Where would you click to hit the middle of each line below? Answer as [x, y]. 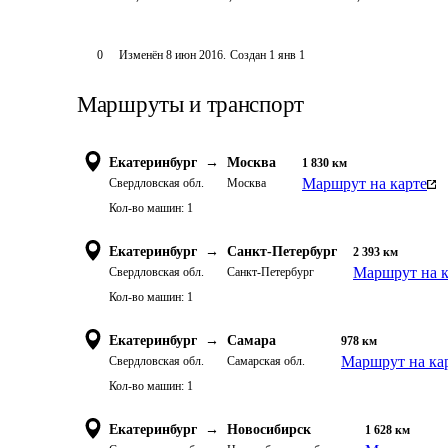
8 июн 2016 [194, 55]
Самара [251, 340]
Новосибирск [269, 429]
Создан [247, 55]
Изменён [142, 55]
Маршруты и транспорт [190, 104]
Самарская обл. [266, 361]
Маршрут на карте [364, 183]
